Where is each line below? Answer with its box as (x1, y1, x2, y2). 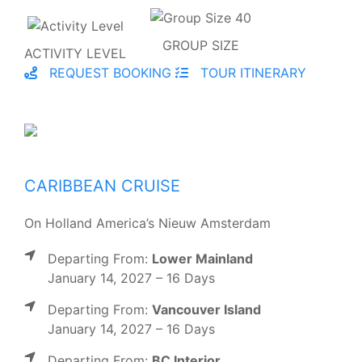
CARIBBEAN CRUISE (24, 176, 180, 196)
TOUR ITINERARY (196, 65, 306, 82)
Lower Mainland (152, 250, 253, 267)
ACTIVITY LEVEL (24, 45, 126, 62)
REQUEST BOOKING (45, 65, 171, 82)
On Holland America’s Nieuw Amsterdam (24, 215, 271, 232)
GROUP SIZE (162, 37, 239, 54)
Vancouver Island (152, 301, 261, 318)
